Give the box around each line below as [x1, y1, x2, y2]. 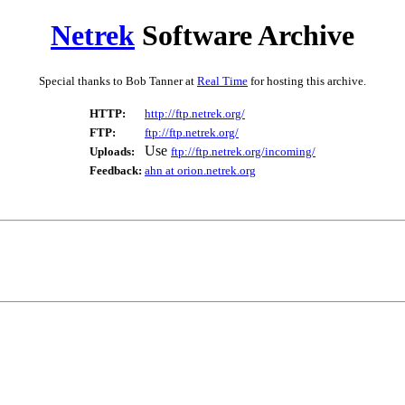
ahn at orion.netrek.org [145, 163, 256, 177]
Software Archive [135, 19, 354, 52]
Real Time [197, 73, 248, 88]
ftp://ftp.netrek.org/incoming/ [171, 144, 316, 158]
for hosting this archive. [248, 73, 366, 88]
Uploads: [89, 144, 135, 158]
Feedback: [89, 163, 142, 177]
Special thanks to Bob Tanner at [39, 73, 197, 88]
